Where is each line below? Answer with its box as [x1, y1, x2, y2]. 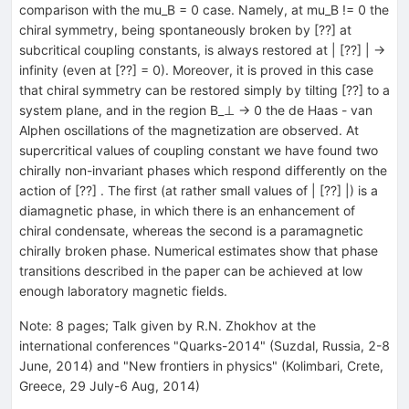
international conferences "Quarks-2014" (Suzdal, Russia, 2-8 [19, 337, 390, 353]
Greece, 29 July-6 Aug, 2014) [19, 377, 200, 393]
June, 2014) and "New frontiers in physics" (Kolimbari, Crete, [19, 357, 383, 373]
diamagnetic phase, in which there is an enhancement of [19, 202, 355, 218]
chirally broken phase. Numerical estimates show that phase [19, 242, 378, 258]
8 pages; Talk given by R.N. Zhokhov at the [56, 317, 316, 333]
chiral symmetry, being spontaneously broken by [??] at [19, 21, 351, 37]
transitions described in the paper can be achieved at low [19, 262, 362, 278]
